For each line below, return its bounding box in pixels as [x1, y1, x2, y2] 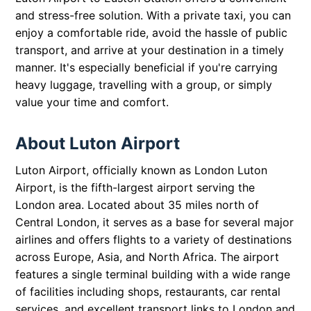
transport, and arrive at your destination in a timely [15, 43, 285, 58]
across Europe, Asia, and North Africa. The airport [15, 250, 280, 264]
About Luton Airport [15, 133, 180, 154]
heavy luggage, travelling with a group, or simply [15, 78, 273, 92]
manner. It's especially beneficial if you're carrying [15, 60, 278, 75]
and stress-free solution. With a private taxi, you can [15, 8, 292, 23]
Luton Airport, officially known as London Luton [15, 163, 268, 178]
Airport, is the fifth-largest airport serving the [15, 180, 255, 195]
